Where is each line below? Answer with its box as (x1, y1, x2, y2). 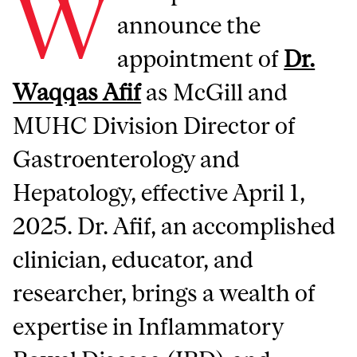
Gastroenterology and (13, 146, 241, 173)
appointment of (117, 45, 284, 73)
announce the (117, 12, 261, 39)
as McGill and (141, 79, 288, 106)
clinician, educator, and (13, 246, 254, 273)
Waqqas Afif (13, 79, 142, 106)
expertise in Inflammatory (13, 313, 284, 340)
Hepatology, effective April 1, (13, 179, 306, 206)
